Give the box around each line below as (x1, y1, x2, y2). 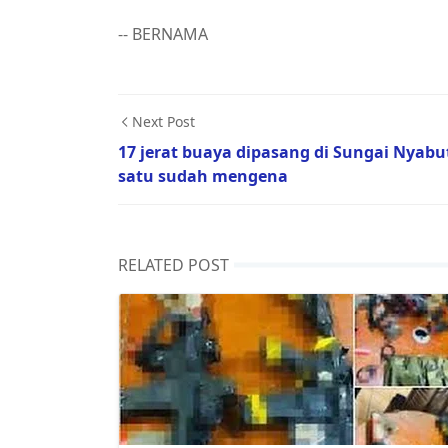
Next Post (132, 112, 195, 131)
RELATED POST (118, 254, 229, 276)
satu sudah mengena (118, 165, 288, 187)
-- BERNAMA (118, 23, 208, 45)
